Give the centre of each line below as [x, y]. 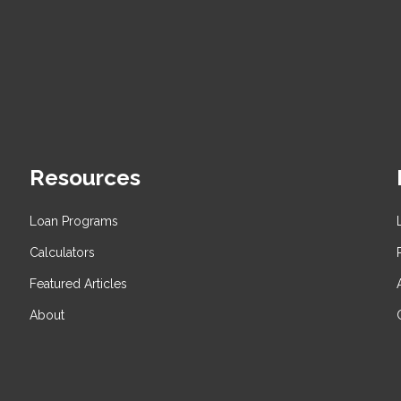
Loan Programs [74, 221]
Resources [85, 178]
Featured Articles [79, 283]
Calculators [63, 252]
